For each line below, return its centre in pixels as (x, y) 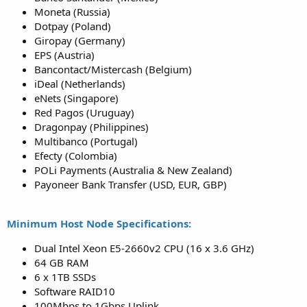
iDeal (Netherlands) (80, 84)
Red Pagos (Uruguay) (84, 113)
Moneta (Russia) (72, 12)
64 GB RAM (62, 263)
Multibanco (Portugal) (86, 142)
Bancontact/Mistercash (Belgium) (113, 70)
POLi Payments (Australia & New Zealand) (133, 170)
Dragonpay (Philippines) (91, 127)
